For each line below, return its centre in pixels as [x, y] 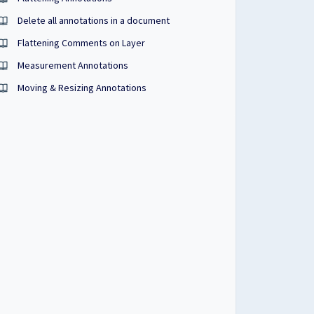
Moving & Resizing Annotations [82, 88]
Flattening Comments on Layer [82, 43]
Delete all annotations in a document [94, 20]
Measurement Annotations [73, 65]
